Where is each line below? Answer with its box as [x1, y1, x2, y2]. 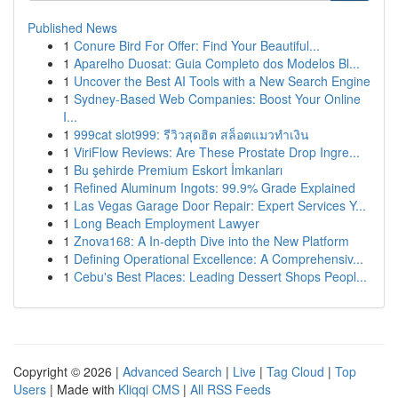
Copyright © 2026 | [13, 362, 123, 380]
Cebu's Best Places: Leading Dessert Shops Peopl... [74, 267, 367, 285]
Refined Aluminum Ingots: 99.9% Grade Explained [74, 179, 355, 196]
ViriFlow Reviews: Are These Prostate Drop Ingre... [74, 143, 360, 161]
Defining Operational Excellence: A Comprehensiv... [74, 250, 363, 267]
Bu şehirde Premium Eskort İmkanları [74, 161, 283, 179]
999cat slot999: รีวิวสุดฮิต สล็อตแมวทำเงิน [74, 125, 309, 143]
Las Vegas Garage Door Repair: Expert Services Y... [74, 196, 366, 214]
